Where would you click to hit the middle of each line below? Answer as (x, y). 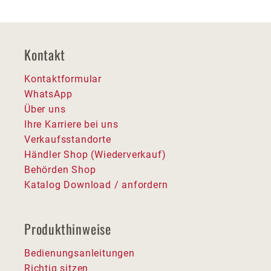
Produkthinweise (68, 228)
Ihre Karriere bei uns (71, 124)
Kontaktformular (63, 79)
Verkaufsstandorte (68, 139)
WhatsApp (48, 94)
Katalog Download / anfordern (96, 184)
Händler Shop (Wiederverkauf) (95, 154)
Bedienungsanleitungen (80, 253)
